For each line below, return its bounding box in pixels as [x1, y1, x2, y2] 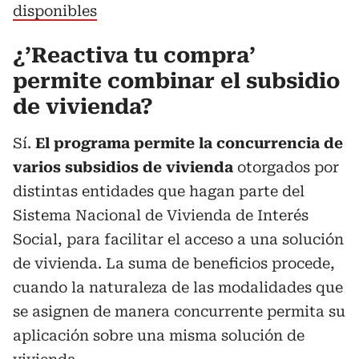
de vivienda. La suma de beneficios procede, [13, 255, 335, 272]
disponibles [13, 2, 97, 19]
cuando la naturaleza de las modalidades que [13, 279, 343, 296]
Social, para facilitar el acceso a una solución [13, 231, 344, 248]
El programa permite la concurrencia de [35, 135, 343, 151]
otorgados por [233, 159, 339, 175]
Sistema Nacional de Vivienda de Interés [13, 207, 309, 224]
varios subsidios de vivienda [13, 159, 233, 175]
